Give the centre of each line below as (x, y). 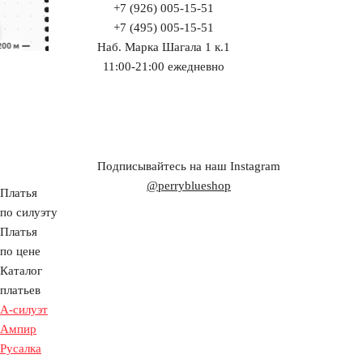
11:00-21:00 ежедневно (164, 67)
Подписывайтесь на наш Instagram (189, 167)
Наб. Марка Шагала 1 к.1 (164, 47)
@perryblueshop (189, 186)
